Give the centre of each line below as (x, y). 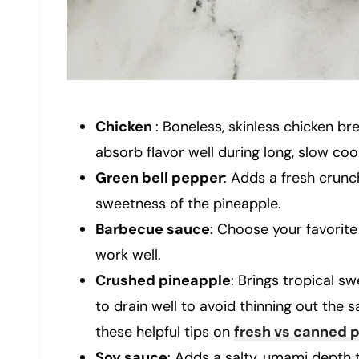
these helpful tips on (165, 332)
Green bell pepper (159, 178)
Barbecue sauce (153, 230)
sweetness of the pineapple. (188, 204)
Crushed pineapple (163, 281)
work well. (128, 255)
